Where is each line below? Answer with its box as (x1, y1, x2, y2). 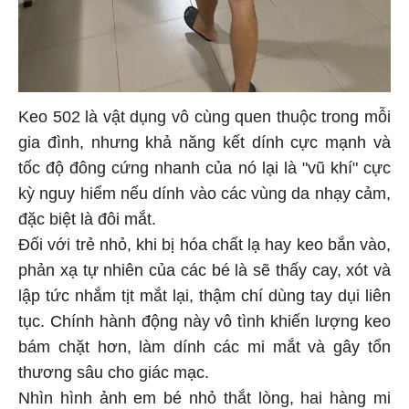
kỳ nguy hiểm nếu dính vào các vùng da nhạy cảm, (18, 182, 391, 201)
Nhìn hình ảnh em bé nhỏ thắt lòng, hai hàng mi (18, 386, 391, 405)
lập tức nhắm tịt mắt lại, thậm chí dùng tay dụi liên (18, 284, 391, 303)
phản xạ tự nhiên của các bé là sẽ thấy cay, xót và (18, 258, 391, 278)
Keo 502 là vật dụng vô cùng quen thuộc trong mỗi (18, 105, 391, 124)
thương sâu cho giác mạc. (18, 361, 214, 380)
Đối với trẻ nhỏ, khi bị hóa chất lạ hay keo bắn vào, (18, 233, 391, 252)
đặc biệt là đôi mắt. (18, 207, 161, 226)
